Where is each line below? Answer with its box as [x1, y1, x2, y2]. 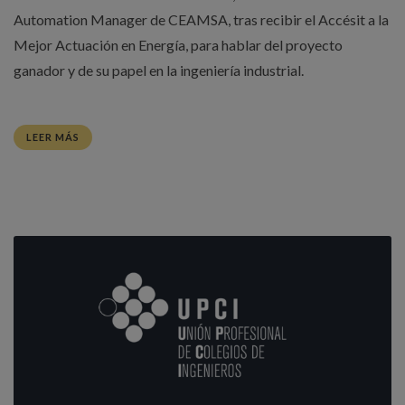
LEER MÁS [26, 131, 80, 144]
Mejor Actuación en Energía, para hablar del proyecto [14, 36, 343, 54]
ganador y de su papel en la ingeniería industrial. [14, 61, 304, 80]
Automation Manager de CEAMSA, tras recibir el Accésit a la [14, 11, 389, 29]
